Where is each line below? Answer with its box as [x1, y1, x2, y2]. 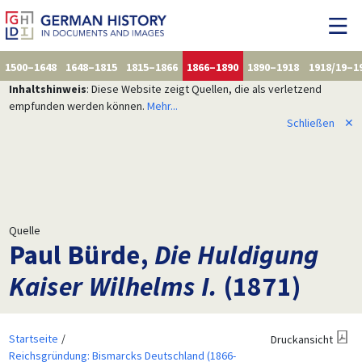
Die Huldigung [154, 237, 319, 271]
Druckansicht [270, 331, 333, 347]
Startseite [8, 330, 58, 346]
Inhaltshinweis [8, 81, 86, 96]
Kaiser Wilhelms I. [8, 268, 218, 303]
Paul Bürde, [8, 237, 154, 271]
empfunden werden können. [8, 98, 147, 113]
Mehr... [146, 98, 178, 113]
